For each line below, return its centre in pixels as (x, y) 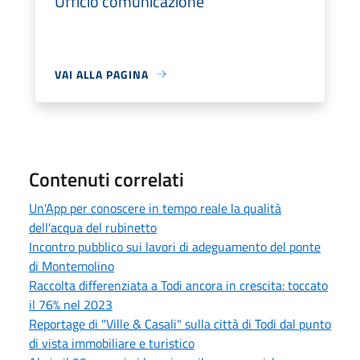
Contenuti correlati (106, 179)
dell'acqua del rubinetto (93, 227)
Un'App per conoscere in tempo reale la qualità (155, 208)
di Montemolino (72, 266)
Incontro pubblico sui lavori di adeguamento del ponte (175, 246)
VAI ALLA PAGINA (102, 74)
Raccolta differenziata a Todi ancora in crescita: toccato (178, 285)
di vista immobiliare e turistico (112, 343)
